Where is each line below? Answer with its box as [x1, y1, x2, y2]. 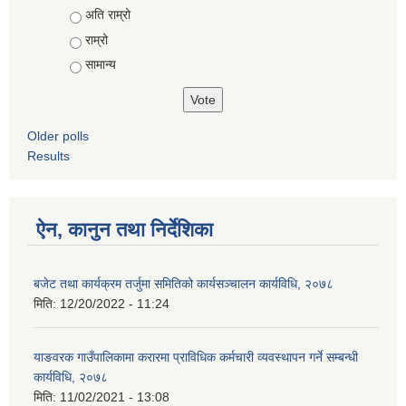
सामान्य [84, 57, 116, 72]
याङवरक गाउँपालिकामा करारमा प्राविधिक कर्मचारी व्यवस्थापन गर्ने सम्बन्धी [34, 350, 358, 365]
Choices [69, 7, 121, 23]
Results [27, 149, 70, 164]
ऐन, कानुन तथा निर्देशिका [36, 218, 213, 242]
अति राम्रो [84, 7, 130, 23]
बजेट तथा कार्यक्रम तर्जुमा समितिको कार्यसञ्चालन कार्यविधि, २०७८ [34, 276, 333, 292]
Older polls [27, 129, 89, 144]
